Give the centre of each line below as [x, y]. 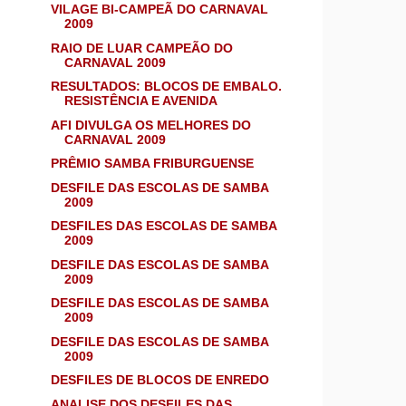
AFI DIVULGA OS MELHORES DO [150, 125]
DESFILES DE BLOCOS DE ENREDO [159, 380]
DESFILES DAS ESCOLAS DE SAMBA [163, 226]
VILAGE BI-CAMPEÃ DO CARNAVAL [159, 10]
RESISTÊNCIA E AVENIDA [140, 101]
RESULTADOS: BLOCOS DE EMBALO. [166, 87]
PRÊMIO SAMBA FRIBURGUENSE [152, 164]
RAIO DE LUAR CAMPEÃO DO [141, 48]
